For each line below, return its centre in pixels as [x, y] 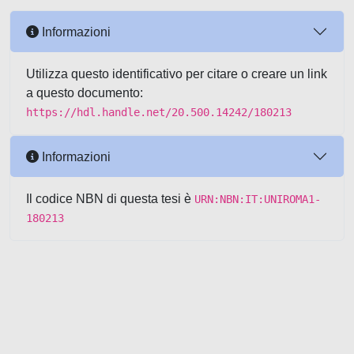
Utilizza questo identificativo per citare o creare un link [177, 74]
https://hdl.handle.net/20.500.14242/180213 [159, 112]
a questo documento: [85, 93]
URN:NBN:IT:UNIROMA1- [258, 199]
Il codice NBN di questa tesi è [110, 199]
